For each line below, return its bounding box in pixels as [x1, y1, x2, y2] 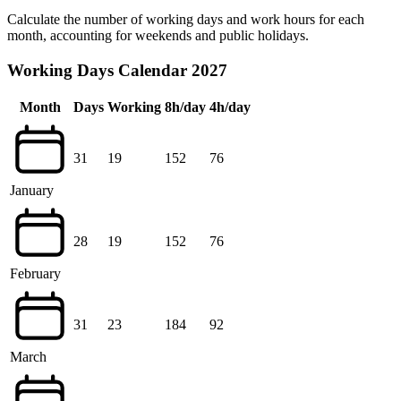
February [10, 266, 61, 282]
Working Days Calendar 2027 [7, 60, 227, 80]
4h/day [209, 99, 251, 115]
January [10, 183, 54, 199]
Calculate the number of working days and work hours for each [7, 11, 364, 27]
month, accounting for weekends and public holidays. [7, 27, 309, 43]
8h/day [165, 99, 206, 115]
